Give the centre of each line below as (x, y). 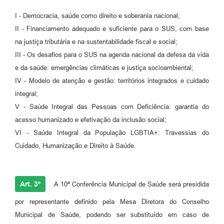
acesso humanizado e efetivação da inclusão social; (91, 119)
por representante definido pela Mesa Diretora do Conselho (112, 201)
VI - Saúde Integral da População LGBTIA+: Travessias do (112, 132)
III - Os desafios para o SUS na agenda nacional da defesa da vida (112, 54)
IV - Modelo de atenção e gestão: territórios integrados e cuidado (112, 80)
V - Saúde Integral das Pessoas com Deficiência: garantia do (112, 106)
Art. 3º (30, 184)
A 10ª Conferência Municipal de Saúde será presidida (131, 184)
